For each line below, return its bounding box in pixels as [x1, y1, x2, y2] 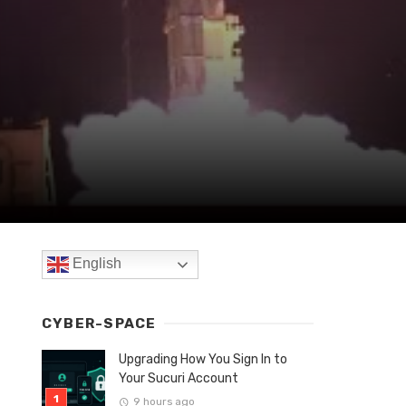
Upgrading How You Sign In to [119, 352, 287, 368]
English [69, 256, 121, 272]
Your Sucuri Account [119, 371, 238, 387]
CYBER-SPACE [42, 315, 157, 333]
